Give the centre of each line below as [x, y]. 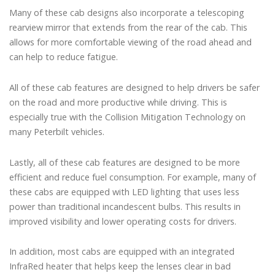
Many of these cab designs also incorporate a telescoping [127, 13]
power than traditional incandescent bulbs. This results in [125, 206]
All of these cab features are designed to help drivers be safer [134, 88]
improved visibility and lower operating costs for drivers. [123, 221]
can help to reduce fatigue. [64, 57]
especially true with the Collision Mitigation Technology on [127, 117]
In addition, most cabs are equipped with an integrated [122, 252]
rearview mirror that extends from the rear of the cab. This [128, 28]
